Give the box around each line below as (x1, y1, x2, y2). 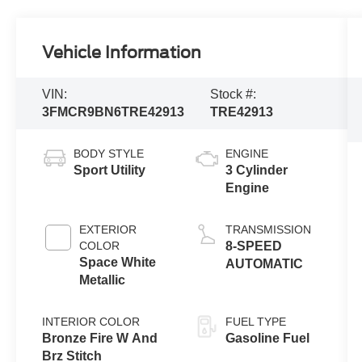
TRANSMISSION (225, 222, 311, 236)
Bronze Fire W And (42, 330, 158, 345)
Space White (79, 255, 157, 269)
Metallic (79, 272, 126, 287)
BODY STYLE (74, 146, 145, 160)
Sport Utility (74, 162, 146, 177)
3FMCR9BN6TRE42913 (42, 104, 185, 119)
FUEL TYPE (225, 314, 286, 328)
